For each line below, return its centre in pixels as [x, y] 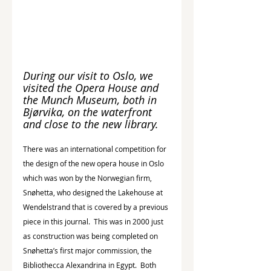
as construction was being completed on [91, 236]
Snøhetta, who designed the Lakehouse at [94, 192]
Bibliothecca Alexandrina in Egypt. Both [90, 265]
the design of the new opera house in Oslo [94, 163]
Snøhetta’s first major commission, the [88, 250]
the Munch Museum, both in [91, 100]
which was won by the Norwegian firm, [88, 178]
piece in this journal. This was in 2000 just [94, 221]
